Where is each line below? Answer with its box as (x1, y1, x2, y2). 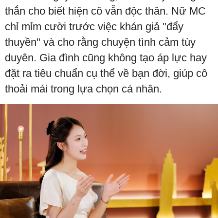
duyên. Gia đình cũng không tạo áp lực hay (5, 52, 207, 64)
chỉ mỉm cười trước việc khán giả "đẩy (5, 20, 183, 33)
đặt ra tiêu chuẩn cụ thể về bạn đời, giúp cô (5, 67, 207, 79)
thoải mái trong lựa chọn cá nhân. (5, 83, 162, 95)
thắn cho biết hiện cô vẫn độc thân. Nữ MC (5, 5, 206, 17)
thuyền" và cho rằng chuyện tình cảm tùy (5, 36, 196, 48)
